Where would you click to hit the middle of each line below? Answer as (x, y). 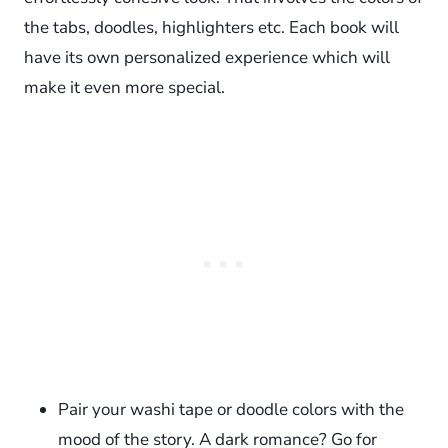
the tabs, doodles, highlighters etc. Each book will (211, 27)
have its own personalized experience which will (207, 57)
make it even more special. (124, 87)
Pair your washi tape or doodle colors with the (231, 409)
